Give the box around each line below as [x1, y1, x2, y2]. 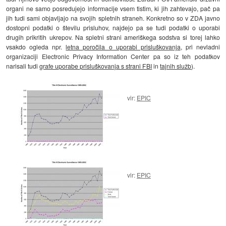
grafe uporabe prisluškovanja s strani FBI [39, 61, 152, 70]
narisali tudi [6, 61, 40, 70]
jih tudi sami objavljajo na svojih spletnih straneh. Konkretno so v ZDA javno [6, 13, 220, 22]
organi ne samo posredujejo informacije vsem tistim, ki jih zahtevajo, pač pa [6, 4, 220, 13]
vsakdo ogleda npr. [6, 42, 66, 51]
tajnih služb [160, 61, 192, 70]
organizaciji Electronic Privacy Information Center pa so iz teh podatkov [6, 51, 220, 61]
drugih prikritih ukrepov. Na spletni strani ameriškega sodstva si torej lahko [6, 32, 220, 41]
